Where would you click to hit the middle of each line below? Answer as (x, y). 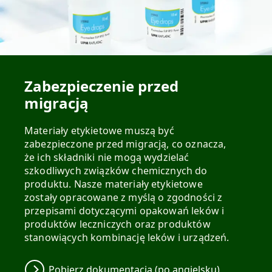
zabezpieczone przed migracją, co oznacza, (125, 144)
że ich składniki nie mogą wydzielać (107, 158)
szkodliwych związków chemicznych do (116, 171)
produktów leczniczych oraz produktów (117, 224)
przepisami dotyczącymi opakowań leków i (124, 211)
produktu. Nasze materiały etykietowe (114, 184)
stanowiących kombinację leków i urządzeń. (127, 238)
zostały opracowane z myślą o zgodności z (124, 198)
